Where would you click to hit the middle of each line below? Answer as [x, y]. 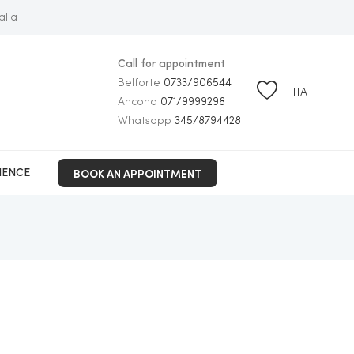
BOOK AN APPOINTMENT [138, 173]
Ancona [139, 102]
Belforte [141, 83]
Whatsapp [147, 121]
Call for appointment [172, 64]
